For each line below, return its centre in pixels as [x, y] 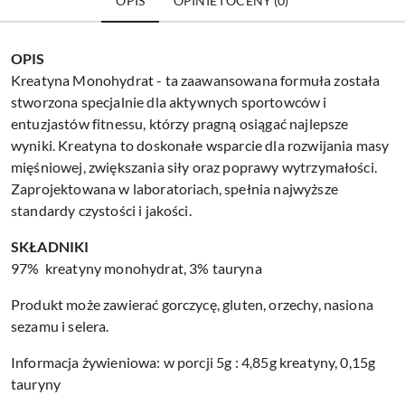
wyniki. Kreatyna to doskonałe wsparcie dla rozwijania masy [200, 146]
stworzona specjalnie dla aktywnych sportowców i [169, 102]
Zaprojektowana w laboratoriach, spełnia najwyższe [174, 189]
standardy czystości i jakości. [101, 211]
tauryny [36, 384]
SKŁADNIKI [50, 247]
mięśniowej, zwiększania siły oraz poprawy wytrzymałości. [194, 167]
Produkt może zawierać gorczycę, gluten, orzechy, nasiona [192, 305]
